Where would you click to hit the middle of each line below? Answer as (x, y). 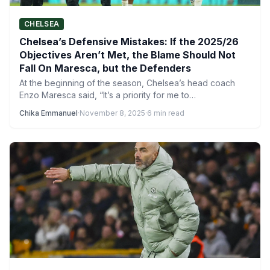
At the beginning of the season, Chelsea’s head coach (127, 83)
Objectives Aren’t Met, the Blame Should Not (127, 55)
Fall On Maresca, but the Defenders (105, 68)
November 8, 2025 (112, 113)
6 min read (166, 113)
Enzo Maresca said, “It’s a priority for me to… (108, 95)
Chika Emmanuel (49, 113)
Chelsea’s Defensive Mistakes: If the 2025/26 (129, 42)
